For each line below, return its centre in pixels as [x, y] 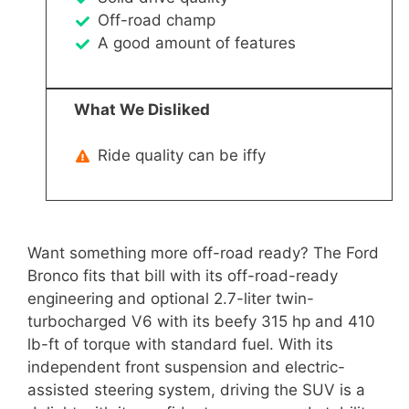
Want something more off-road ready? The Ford [203, 253]
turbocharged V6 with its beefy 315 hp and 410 [201, 322]
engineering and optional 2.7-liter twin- [171, 299]
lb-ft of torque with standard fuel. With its [180, 345]
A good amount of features [196, 43]
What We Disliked [142, 109]
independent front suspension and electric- [186, 367]
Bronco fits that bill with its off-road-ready [183, 276]
